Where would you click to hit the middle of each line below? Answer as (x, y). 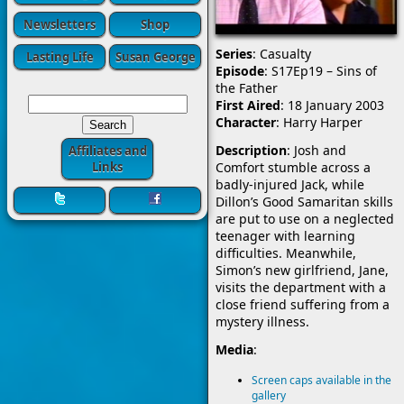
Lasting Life (60, 57)
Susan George (155, 57)
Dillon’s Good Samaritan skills (304, 201)
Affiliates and (107, 151)
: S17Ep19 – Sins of (321, 70)
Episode (240, 70)
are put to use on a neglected (305, 218)
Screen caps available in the (321, 380)
